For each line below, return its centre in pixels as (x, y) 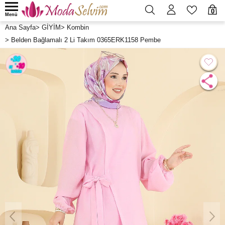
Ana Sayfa (20, 27)
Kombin (78, 27)
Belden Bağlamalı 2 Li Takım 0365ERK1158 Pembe (86, 40)
